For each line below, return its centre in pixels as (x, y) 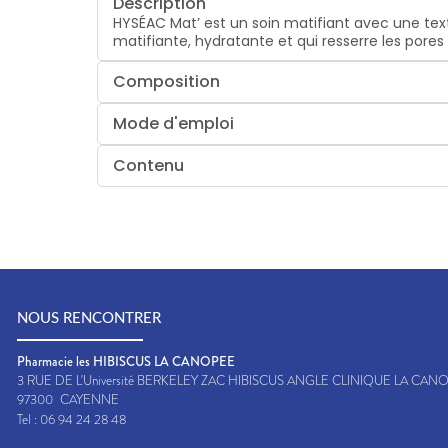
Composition (167, 81)
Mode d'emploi (174, 123)
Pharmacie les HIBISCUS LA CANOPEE (126, 361)
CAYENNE (89, 399)
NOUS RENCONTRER (89, 319)
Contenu (149, 165)
